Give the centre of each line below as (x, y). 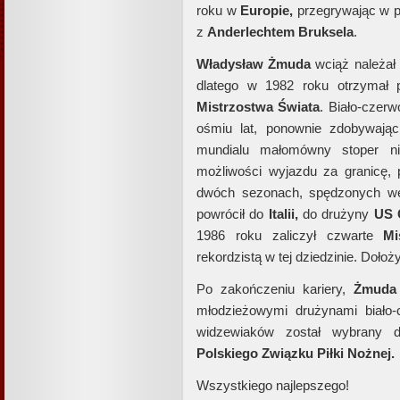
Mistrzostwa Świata (258, 107)
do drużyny (336, 214)
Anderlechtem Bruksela (280, 32)
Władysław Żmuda (254, 64)
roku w (219, 10)
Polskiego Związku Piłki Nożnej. (296, 353)
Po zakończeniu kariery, (275, 289)
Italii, (283, 214)
